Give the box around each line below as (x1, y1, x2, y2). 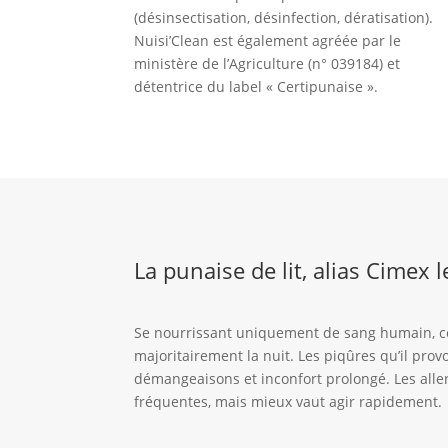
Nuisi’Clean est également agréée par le (134, 30, 402, 50)
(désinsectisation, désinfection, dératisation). (134, 7, 434, 27)
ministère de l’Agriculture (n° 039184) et (134, 53, 401, 73)
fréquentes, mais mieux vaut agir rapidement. (134, 391, 443, 411)
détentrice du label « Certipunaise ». (134, 76, 379, 96)
